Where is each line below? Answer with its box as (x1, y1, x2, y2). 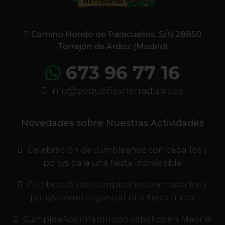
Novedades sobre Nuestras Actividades (21, 118, 204, 129)
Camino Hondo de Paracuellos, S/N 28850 (29, 30, 201, 40)
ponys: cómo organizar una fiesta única (30, 193, 195, 203)
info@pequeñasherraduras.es (47, 85, 183, 97)
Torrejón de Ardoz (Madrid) (57, 42, 168, 52)
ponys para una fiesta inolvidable (43, 158, 182, 168)
